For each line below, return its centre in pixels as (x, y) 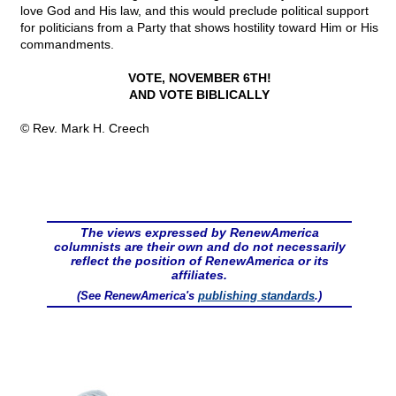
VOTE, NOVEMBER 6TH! (199, 78)
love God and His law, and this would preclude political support (194, 11)
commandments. (67, 45)
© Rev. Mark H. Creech (85, 129)
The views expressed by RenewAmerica (199, 233)
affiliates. (199, 275)
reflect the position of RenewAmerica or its (199, 261)
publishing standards (256, 296)
